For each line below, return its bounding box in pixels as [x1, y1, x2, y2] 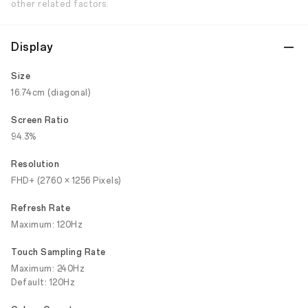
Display [11, 41, 53, 54]
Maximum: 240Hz [11, 264, 85, 274]
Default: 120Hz [11, 278, 75, 287]
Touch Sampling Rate [11, 247, 106, 257]
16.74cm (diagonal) [11, 88, 91, 98]
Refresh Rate [11, 203, 70, 213]
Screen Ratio [11, 115, 69, 125]
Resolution [11, 159, 59, 169]
